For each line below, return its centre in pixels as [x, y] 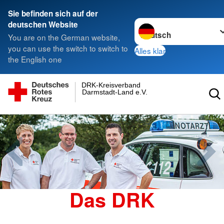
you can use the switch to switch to [68, 48]
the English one [35, 59]
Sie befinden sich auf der [53, 13]
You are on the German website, [64, 37]
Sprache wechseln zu [171, 23]
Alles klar [150, 50]
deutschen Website [43, 24]
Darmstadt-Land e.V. [114, 92]
